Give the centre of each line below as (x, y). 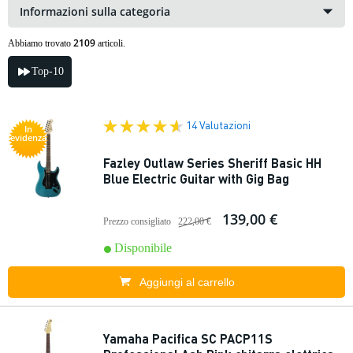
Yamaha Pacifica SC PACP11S (188, 338)
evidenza (28, 137)
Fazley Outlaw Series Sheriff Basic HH (212, 163)
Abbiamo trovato (41, 43)
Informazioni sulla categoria (95, 11)
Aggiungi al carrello (187, 282)
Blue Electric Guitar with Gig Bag (196, 178)
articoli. (110, 43)
